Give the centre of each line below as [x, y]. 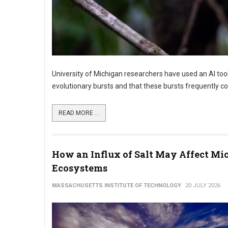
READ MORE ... [79, 113]
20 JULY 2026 [203, 186]
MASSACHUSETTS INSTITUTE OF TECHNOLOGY [117, 186]
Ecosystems [80, 168]
